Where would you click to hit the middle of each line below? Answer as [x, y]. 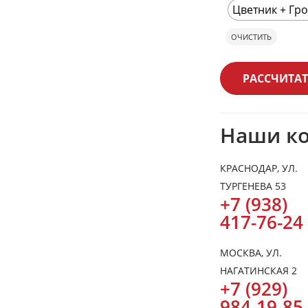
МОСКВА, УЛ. [251, 253]
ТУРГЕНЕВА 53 [253, 186]
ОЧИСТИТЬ [251, 36]
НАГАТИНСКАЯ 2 [258, 271]
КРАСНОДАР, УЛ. [259, 168]
